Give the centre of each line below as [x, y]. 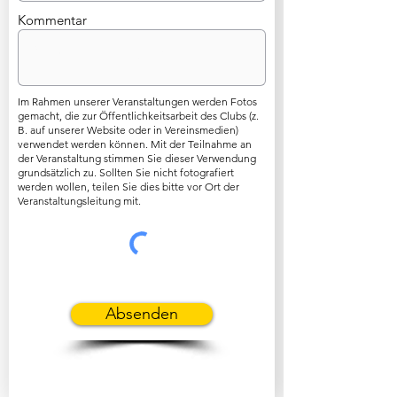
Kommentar [52, 20]
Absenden [142, 314]
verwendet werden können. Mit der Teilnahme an [135, 144]
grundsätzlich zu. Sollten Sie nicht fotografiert [126, 172]
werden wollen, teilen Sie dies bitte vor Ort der [128, 187]
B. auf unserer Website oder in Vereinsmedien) [128, 130]
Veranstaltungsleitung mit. [79, 201]
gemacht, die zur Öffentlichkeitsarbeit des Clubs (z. [138, 116]
